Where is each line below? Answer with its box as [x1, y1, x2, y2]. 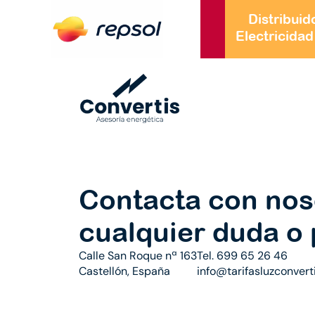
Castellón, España [79, 263, 170, 278]
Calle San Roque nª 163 [79, 247, 197, 263]
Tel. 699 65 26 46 [197, 247, 288, 263]
